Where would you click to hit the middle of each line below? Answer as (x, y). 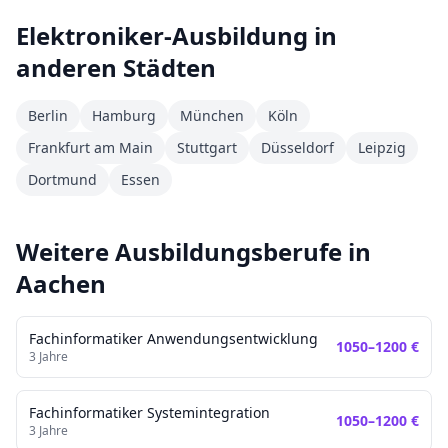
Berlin (48, 115)
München (212, 115)
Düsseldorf (297, 147)
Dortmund (62, 179)
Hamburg (124, 115)
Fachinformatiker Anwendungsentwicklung (173, 338)
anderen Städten (116, 67)
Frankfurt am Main (90, 147)
